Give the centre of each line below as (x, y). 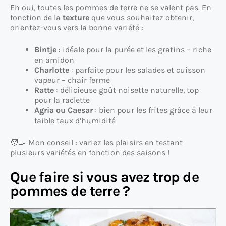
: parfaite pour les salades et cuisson (137, 70)
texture (76, 17)
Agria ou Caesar (64, 110)
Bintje (45, 49)
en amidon (54, 60)
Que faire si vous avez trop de (104, 177)
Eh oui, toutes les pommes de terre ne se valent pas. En (111, 7)
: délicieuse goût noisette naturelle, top (126, 90)
